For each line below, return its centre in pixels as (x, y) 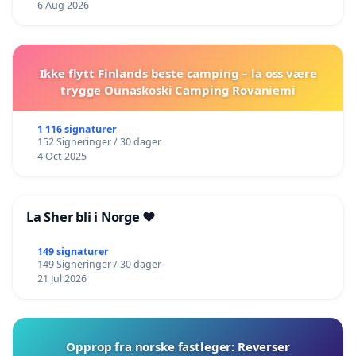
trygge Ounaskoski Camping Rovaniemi (178, 90)
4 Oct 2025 (62, 157)
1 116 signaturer (77, 130)
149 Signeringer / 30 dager (99, 265)
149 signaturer (73, 252)
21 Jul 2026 (62, 279)
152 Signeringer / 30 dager (99, 142)
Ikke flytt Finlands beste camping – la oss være (178, 74)
